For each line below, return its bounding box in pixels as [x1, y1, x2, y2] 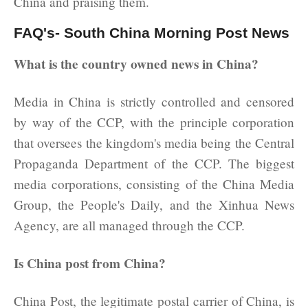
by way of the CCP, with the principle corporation [14, 113, 294, 131]
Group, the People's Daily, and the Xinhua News [14, 195, 294, 213]
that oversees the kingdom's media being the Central [14, 133, 294, 151]
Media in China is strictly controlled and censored [14, 92, 294, 110]
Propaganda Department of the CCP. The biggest [14, 154, 294, 172]
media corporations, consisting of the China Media [14, 175, 294, 192]
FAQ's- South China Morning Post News [14, 24, 289, 41]
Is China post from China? [14, 253, 166, 273]
